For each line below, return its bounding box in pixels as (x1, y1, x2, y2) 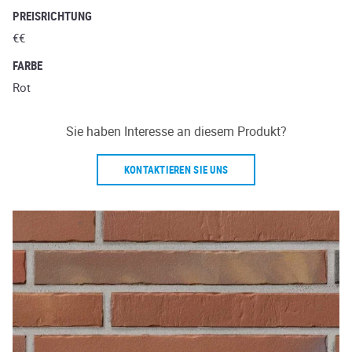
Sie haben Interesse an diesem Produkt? (65, 123, 287, 140)
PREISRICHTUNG (13, 8, 92, 24)
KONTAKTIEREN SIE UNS (123, 162, 229, 177)
